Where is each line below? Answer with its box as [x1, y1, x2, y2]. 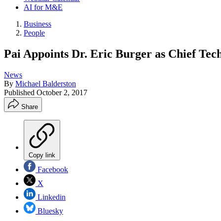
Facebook [36, 165, 68, 174]
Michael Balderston [15, 79, 76, 88]
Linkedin [36, 192, 66, 201]
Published [4, 88, 37, 97]
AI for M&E [24, 3, 63, 11]
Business [24, 20, 51, 28]
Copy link [29, 151, 55, 159]
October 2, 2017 [37, 88, 87, 97]
